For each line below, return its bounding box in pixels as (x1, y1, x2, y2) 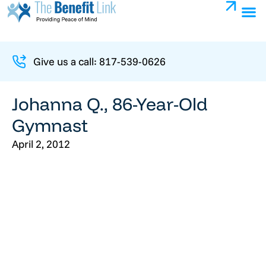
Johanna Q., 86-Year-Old (12, 93, 208, 115)
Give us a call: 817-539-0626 (33, 55, 166, 68)
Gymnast (12, 114, 88, 137)
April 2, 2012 (12, 137, 70, 151)
